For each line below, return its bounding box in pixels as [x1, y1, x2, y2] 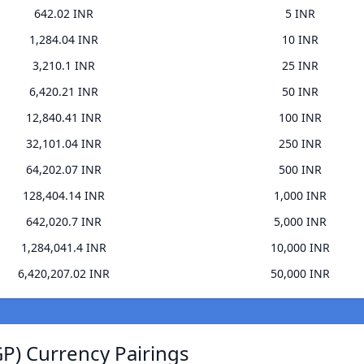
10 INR [282, 32, 318, 48]
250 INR [279, 136, 322, 152]
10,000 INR [271, 240, 330, 256]
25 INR [282, 58, 318, 74]
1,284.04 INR [29, 32, 98, 48]
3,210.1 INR [32, 58, 95, 74]
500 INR [279, 162, 322, 178]
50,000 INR [271, 266, 330, 282]
